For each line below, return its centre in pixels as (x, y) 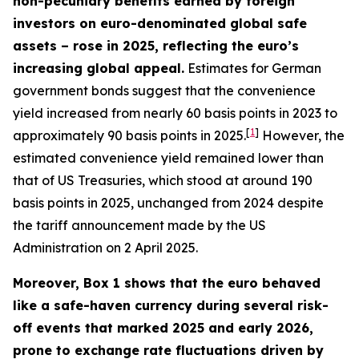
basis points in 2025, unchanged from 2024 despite (168, 203)
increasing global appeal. (99, 68)
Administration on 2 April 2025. (105, 248)
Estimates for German (253, 68)
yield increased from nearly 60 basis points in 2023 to (175, 113)
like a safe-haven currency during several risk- (171, 305)
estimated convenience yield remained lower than (168, 158)
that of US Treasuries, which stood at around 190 (163, 180)
